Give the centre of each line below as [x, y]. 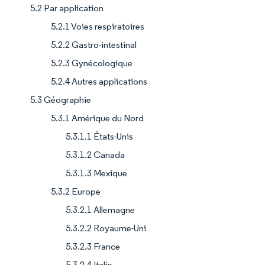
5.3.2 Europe [76, 192]
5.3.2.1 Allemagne [100, 210]
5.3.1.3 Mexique [96, 173]
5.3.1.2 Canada [95, 155]
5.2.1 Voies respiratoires [98, 27]
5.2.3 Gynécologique [92, 63]
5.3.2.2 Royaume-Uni [106, 228]
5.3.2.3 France [93, 247]
